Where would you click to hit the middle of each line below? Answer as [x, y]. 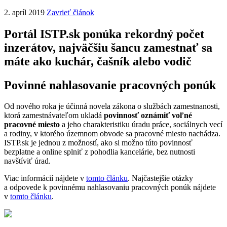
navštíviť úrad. [27, 161]
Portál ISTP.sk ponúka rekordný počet [104, 34]
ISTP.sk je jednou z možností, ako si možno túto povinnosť [98, 143]
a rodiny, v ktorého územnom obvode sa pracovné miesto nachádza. [112, 134]
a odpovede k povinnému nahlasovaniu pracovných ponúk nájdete [110, 187]
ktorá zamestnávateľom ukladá [54, 116]
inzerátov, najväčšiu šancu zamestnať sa [108, 47]
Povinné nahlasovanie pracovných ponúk [110, 85]
